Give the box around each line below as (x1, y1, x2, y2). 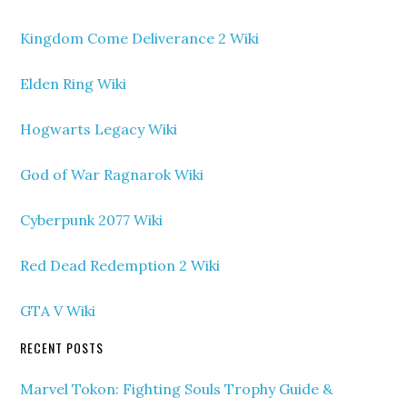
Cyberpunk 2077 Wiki (20, 211, 164, 229)
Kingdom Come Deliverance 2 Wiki (20, 29, 260, 47)
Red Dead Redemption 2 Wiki (20, 256, 221, 274)
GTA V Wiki (20, 302, 96, 320)
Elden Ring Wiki (20, 74, 127, 93)
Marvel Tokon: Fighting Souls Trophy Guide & (20, 380, 333, 398)
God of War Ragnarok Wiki (20, 165, 204, 184)
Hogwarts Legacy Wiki (20, 120, 178, 138)
